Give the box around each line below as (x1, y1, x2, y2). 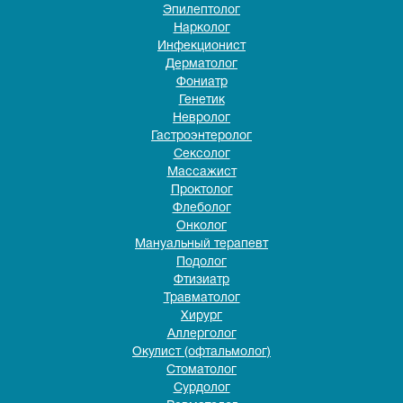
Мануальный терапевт (135, 238, 268, 250)
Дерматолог (166, 58, 237, 70)
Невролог (173, 112, 230, 124)
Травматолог (163, 292, 240, 304)
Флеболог (172, 202, 231, 214)
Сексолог (173, 148, 230, 160)
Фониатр (175, 76, 228, 88)
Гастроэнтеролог (151, 130, 252, 142)
